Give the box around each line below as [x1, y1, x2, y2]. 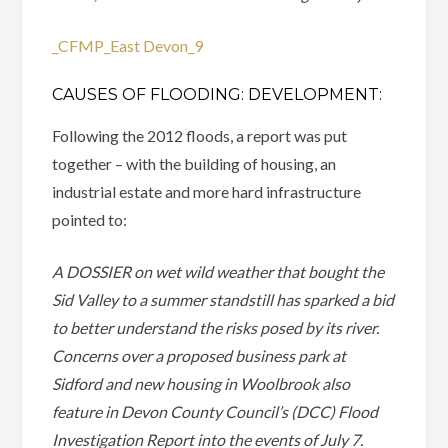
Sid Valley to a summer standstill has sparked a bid [52, 290, 395, 310]
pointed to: [52, 210, 128, 230]
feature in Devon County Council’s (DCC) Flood [52, 402, 379, 422]
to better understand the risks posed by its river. [52, 318, 380, 338]
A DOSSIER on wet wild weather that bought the [52, 262, 385, 282]
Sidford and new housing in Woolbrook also [52, 374, 351, 394]
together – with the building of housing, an [52, 154, 337, 174]
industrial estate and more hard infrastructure [52, 182, 362, 202]
